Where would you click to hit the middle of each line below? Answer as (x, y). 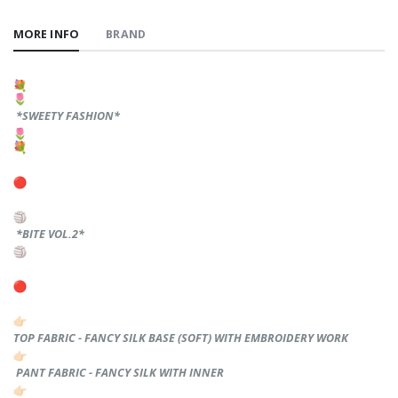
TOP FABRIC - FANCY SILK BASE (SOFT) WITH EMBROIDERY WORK (181, 338)
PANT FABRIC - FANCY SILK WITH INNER (119, 373)
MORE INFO (46, 34)
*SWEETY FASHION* (68, 116)
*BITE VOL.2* (50, 234)
